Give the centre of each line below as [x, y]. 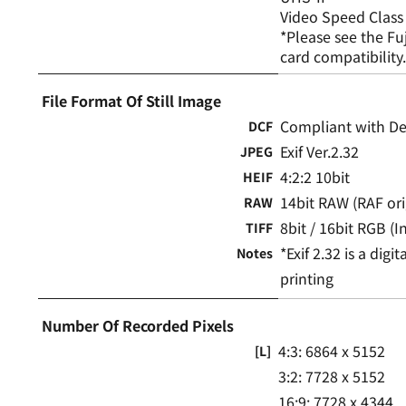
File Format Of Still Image [131, 100]
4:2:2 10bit [315, 176]
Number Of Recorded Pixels [138, 325]
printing [307, 278]
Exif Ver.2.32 [320, 151]
